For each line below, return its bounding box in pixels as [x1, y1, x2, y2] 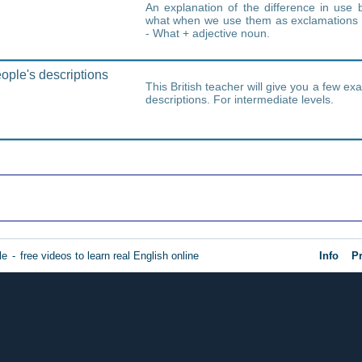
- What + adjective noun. [145, 27, 270, 40]
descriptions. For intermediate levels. [145, 93, 334, 106]
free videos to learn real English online [19, 250, 199, 262]
